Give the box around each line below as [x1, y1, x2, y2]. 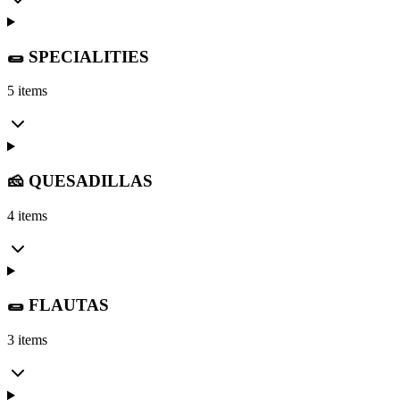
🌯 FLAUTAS [7, 296, 109, 315]
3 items [7, 332, 47, 348]
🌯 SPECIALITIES [7, 46, 149, 66]
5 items [7, 83, 47, 99]
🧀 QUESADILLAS [7, 171, 153, 190]
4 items [7, 207, 47, 223]
